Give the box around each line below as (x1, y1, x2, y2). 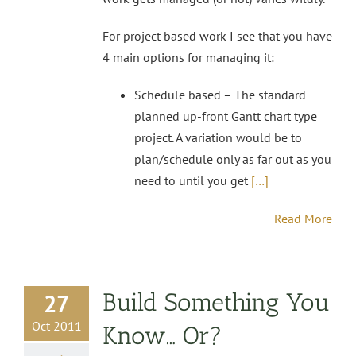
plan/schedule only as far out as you (134, 150, 331, 167)
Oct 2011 (31, 317, 82, 334)
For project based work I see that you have (103, 27, 332, 44)
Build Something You (103, 287, 330, 317)
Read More (274, 210, 332, 226)
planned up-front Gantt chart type (134, 107, 317, 124)
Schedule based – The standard (134, 86, 306, 103)
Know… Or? (103, 320, 222, 350)
